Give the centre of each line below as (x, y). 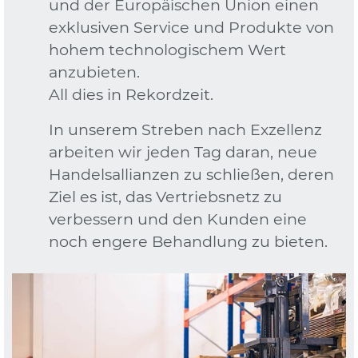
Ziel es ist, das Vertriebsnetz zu (165, 196)
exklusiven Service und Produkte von (191, 27)
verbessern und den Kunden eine (177, 219)
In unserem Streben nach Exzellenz (185, 129)
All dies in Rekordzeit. (131, 94)
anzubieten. (94, 72)
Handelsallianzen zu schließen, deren (191, 174)
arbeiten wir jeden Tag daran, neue (183, 151)
